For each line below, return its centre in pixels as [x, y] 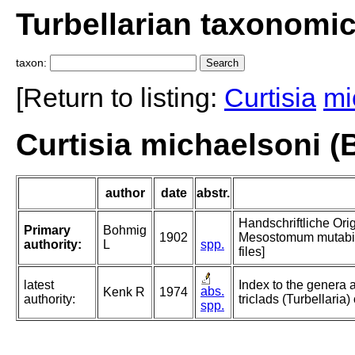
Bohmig [125, 231]
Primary [47, 231]
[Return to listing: [120, 98]
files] [252, 252]
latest [39, 285]
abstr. [213, 193]
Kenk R [124, 292]
